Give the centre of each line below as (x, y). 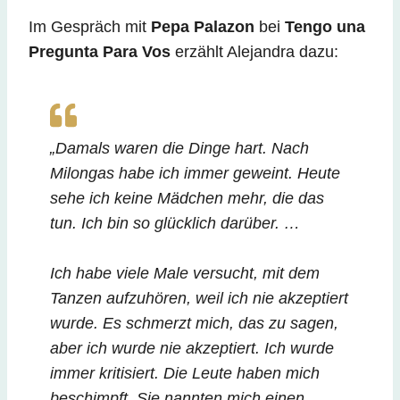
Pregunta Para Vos (100, 51)
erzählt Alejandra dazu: (254, 51)
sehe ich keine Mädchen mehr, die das (187, 198)
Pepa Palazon (203, 26)
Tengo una (325, 26)
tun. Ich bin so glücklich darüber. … (175, 223)
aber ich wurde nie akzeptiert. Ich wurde (192, 348)
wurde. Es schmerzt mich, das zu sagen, (194, 323)
